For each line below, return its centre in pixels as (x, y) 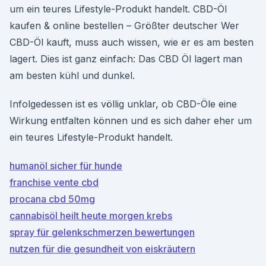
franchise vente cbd (54, 182)
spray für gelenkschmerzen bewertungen (102, 232)
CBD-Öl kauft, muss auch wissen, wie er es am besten (132, 42)
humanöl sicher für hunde (66, 166)
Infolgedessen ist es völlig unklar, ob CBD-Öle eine (123, 104)
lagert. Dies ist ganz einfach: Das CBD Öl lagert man (126, 59)
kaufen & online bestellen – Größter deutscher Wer (124, 26)
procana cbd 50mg (52, 199)
